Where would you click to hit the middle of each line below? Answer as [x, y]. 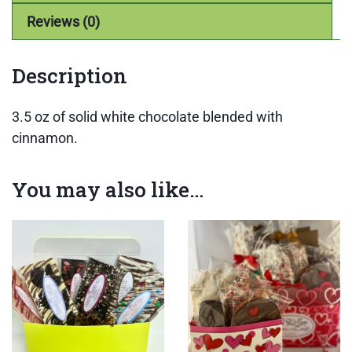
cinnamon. [45, 137]
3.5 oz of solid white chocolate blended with [147, 116]
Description [70, 76]
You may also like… [108, 189]
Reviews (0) [63, 22]
